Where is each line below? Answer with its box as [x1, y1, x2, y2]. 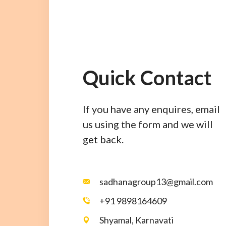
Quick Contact [83, 66, 211, 90]
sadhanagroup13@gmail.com [99, 176, 213, 188]
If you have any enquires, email [83, 103, 220, 116]
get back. [83, 133, 124, 146]
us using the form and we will [83, 118, 213, 131]
